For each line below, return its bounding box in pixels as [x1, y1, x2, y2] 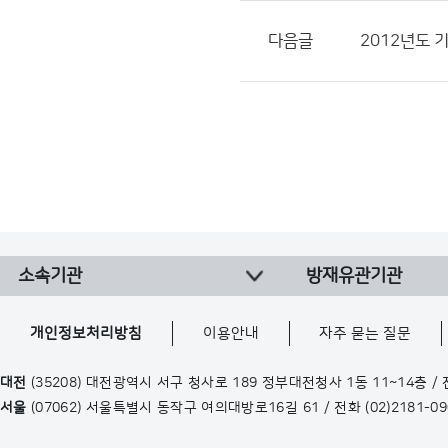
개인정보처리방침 [30, 325, 143, 342]
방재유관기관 [306, 266, 402, 286]
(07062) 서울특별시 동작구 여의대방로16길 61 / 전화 [26, 400, 366, 416]
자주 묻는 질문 [319, 325, 412, 342]
